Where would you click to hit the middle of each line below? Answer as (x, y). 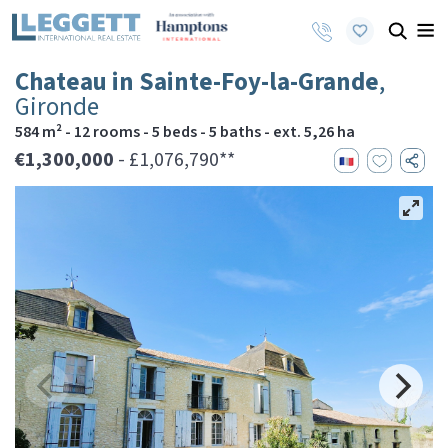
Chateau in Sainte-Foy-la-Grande (197, 82)
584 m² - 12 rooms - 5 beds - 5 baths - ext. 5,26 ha (185, 132)
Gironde (57, 107)
